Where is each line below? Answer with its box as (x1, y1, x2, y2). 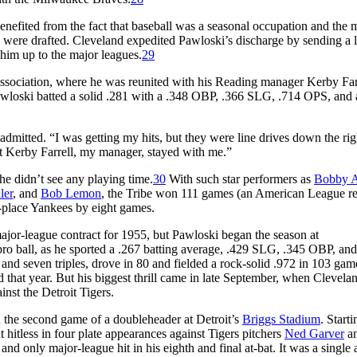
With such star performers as (166, 171, 314, 186)
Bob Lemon (41, 186, 101, 200)
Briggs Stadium (242, 312, 320, 326)
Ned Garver (284, 326, 344, 340)
